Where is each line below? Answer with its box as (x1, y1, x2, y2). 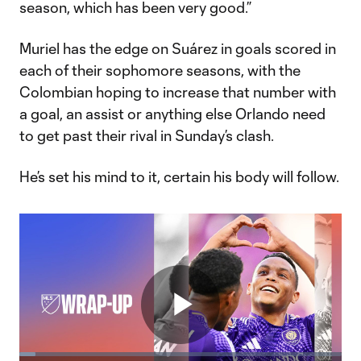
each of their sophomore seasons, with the (19, 61, 301, 79)
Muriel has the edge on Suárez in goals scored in (19, 39, 336, 57)
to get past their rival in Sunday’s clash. (19, 127, 274, 144)
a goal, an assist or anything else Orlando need (19, 105, 326, 122)
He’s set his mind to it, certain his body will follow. (19, 168, 339, 185)
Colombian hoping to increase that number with (19, 83, 336, 101)
